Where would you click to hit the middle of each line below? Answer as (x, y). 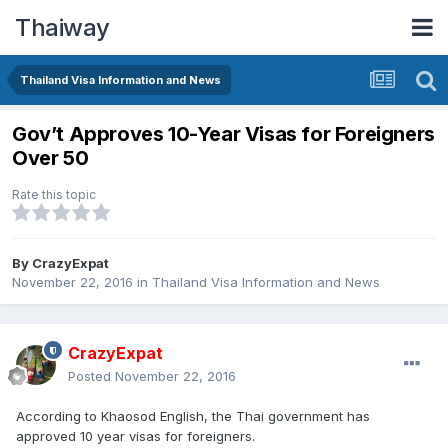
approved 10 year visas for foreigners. (135, 436)
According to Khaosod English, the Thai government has (193, 416)
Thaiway (62, 27)
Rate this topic (54, 195)
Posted (91, 376)
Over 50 (50, 158)
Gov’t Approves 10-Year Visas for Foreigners (223, 134)
